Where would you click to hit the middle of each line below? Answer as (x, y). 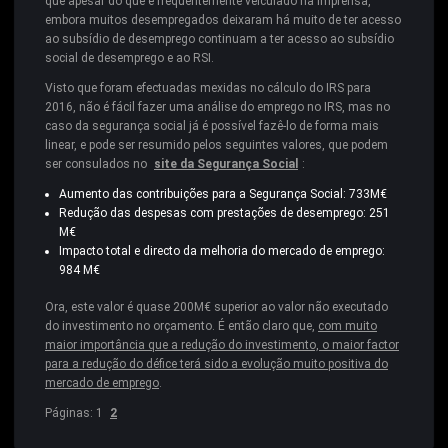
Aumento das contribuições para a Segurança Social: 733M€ (222, 194)
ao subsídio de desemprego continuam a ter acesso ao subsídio (219, 38)
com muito (347, 326)
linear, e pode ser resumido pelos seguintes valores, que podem (216, 144)
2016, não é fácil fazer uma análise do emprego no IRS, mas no (217, 106)
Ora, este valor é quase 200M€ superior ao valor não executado (216, 307)
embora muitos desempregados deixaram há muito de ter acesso (223, 19)
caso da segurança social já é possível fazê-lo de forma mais (212, 125)
